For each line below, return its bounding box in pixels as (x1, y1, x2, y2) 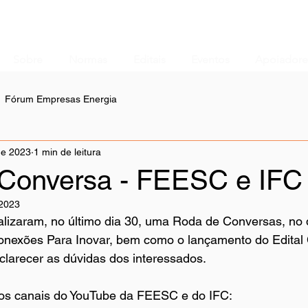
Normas (69, 53, 107, 66)
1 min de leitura (34, 146, 101, 157)
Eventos (190, 53, 230, 66)
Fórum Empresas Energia (5, 93, 117, 104)
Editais (133, 53, 166, 66)
